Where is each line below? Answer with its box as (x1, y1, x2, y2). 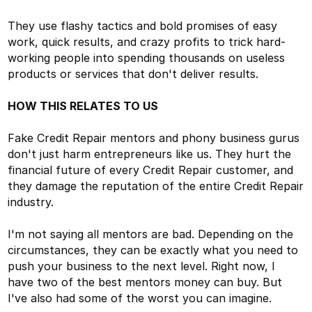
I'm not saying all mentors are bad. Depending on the (8, 226, 294, 241)
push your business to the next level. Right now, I (8, 258, 276, 273)
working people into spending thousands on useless (8, 50, 286, 65)
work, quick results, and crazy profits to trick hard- (8, 34, 286, 49)
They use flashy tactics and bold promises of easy (8, 18, 278, 33)
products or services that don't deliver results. (8, 66, 259, 81)
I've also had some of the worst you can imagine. (8, 290, 276, 305)
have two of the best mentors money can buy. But (8, 274, 283, 289)
